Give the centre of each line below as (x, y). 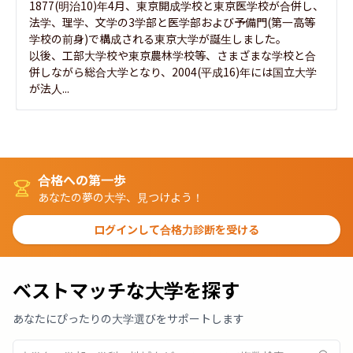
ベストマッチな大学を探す (126, 290)
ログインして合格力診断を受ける (176, 229)
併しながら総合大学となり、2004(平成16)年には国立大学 (173, 71)
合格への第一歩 (82, 180)
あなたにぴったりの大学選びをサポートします (128, 318)
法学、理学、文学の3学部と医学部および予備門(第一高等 (172, 22)
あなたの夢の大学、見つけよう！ (121, 197)
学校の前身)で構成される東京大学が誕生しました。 (158, 38)
